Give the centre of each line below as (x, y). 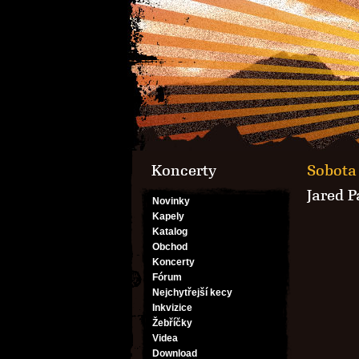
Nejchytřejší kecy (192, 292)
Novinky (171, 201)
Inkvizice (172, 308)
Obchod (170, 247)
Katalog (170, 232)
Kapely (168, 216)
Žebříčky (172, 323)
